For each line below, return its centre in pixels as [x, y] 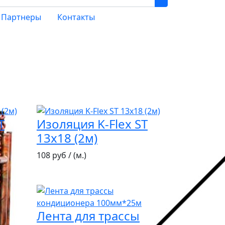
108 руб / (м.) [61, 155]
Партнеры [21, 17]
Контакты [76, 17]
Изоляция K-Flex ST [92, 124]
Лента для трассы [88, 215]
